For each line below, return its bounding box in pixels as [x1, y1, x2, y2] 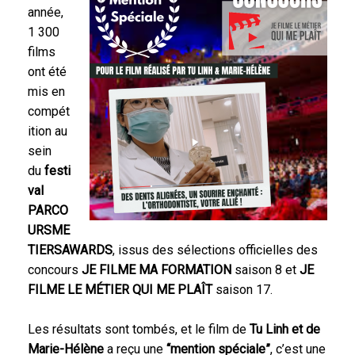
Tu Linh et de [246, 321, 320, 337]
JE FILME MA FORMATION [78, 261, 231, 277]
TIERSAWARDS [28, 242, 113, 258]
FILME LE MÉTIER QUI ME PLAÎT [28, 281, 212, 297]
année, [28, 4, 63, 20]
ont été [28, 63, 67, 79]
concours [28, 261, 78, 277]
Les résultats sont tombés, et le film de [28, 321, 246, 337]
